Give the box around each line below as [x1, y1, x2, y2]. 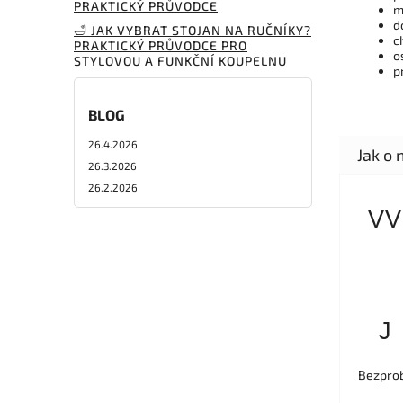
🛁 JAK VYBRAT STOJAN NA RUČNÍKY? [74, 22, 311, 38]
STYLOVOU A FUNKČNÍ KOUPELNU [74, 52, 287, 68]
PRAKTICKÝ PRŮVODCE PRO [74, 37, 247, 53]
